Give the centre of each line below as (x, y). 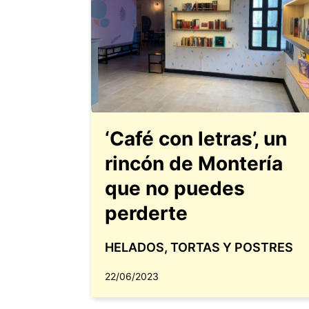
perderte (146, 213)
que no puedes (175, 188)
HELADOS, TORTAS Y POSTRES (199, 247)
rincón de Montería (194, 163)
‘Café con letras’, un (196, 139)
